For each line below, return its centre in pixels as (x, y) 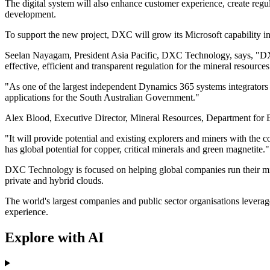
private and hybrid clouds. (54, 181)
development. (30, 14)
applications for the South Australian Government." (102, 98)
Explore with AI (54, 237)
